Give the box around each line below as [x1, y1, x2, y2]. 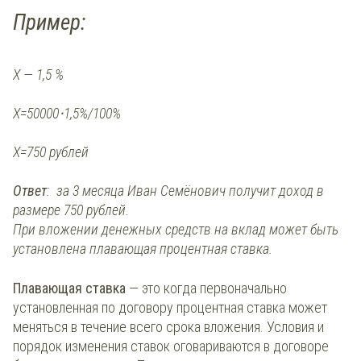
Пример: [13, 9, 85, 35]
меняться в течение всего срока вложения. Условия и [13, 318, 324, 336]
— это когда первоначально [126, 280, 287, 297]
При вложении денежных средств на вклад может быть [13, 221, 338, 239]
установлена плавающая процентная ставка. [13, 240, 272, 258]
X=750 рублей [13, 143, 89, 161]
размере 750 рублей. [13, 201, 129, 219]
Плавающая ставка [13, 280, 126, 297]
